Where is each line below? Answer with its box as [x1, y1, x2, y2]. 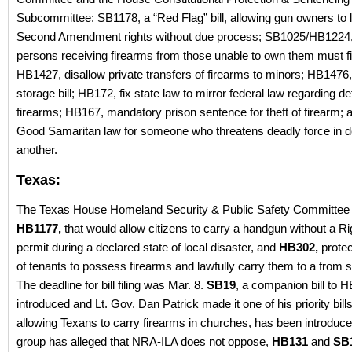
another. [16, 143, 57, 157]
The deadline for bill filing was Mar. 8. [16, 278, 207, 292]
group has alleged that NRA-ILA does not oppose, [16, 335, 272, 349]
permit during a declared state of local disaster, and [16, 240, 279, 255]
